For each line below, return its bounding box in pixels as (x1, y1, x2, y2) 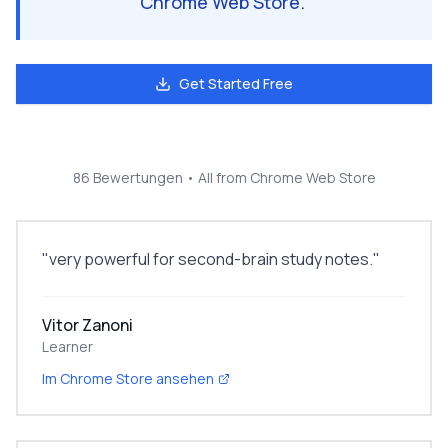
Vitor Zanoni (42, 314, 133, 336)
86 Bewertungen (72, 168, 183, 187)
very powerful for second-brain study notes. (49, 248, 373, 270)
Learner (42, 337, 93, 356)
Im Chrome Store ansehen (42, 369, 214, 388)
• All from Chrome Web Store (182, 168, 376, 187)
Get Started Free (179, 74, 293, 93)
